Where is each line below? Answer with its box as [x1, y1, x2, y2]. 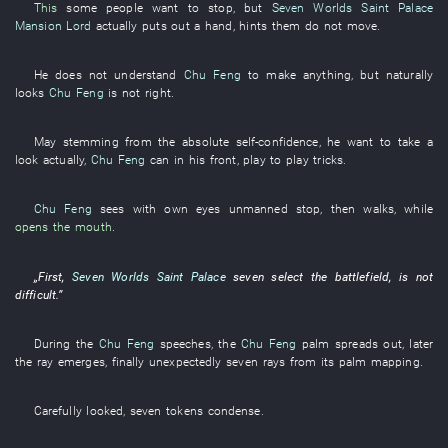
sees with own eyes [100, 201, 221, 217]
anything [303, 67, 352, 82]
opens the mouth [15, 219, 112, 235]
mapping [370, 353, 420, 369]
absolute [182, 134, 230, 150]
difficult [15, 286, 57, 302]
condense [207, 402, 261, 418]
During [33, 335, 71, 351]
